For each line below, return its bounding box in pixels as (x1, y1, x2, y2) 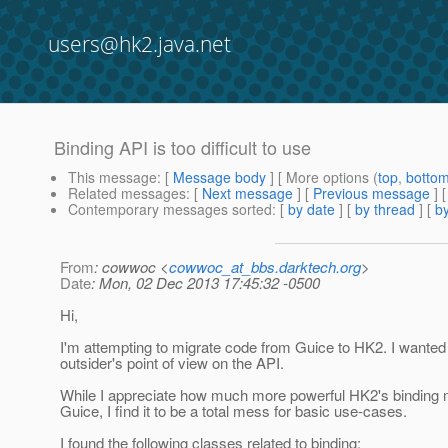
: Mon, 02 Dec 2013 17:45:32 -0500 (91, 272, 320, 294)
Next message (202, 183, 293, 204)
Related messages (68, 183, 186, 204)
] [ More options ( (266, 167, 378, 188)
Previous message (313, 183, 430, 204)
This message (68, 167, 157, 188)
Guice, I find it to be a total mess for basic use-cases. (60, 400, 407, 422)
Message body (173, 167, 266, 188)
